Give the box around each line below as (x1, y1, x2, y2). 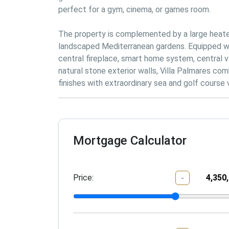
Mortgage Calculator (73, 133, 187, 148)
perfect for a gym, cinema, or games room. (58, 5, 211, 14)
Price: (73, 173, 94, 183)
